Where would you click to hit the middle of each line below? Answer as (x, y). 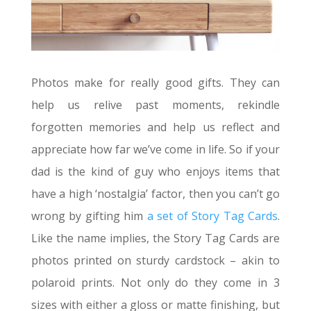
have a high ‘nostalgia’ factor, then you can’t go (155, 193)
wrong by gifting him (89, 216)
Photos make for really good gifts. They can (155, 82)
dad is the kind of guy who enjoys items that (155, 171)
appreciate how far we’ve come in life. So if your (155, 149)
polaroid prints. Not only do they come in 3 (155, 282)
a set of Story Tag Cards (212, 216)
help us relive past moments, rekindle (155, 104)
